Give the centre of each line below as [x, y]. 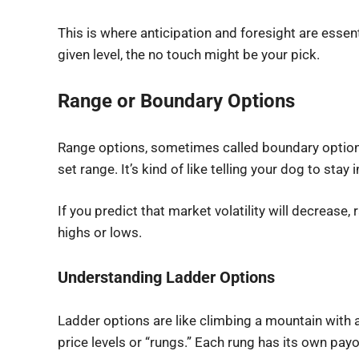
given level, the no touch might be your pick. [189, 54]
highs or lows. [100, 232]
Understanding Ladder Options [166, 277]
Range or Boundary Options [176, 101]
